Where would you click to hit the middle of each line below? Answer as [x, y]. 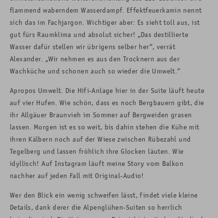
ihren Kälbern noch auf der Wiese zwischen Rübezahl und [100, 139]
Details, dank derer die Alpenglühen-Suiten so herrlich [96, 207]
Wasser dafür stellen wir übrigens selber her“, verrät [92, 47]
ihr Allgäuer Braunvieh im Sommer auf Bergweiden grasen [101, 115]
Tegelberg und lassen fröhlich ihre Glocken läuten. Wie [97, 151]
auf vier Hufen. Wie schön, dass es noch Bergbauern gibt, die [107, 103]
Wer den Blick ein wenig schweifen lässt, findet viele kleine [104, 195]
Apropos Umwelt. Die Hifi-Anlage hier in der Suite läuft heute [107, 91]
